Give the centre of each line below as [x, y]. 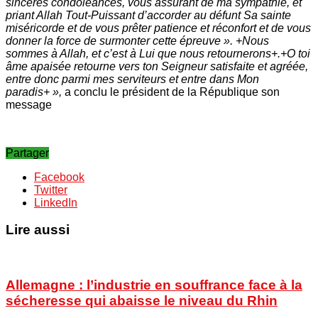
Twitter [51, 190]
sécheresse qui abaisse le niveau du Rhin [142, 300]
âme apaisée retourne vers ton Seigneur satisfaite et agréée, [157, 66]
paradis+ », [34, 92]
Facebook [59, 177]
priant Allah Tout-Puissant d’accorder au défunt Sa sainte [148, 15]
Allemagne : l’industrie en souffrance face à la [154, 285]
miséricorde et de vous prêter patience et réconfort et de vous [158, 28]
